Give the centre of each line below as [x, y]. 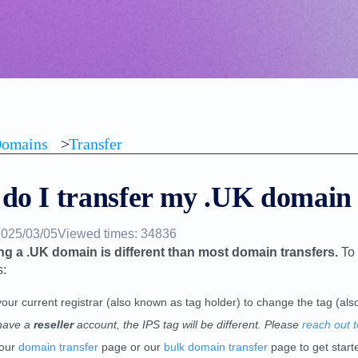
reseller [54, 324]
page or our [131, 347]
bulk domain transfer [216, 347]
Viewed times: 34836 [117, 234]
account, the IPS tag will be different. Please [188, 324]
